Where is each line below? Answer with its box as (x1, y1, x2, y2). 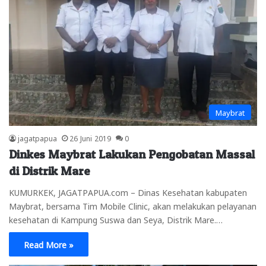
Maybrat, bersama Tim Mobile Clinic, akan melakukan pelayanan (9, 201, 256, 211)
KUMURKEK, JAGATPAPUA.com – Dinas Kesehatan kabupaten (9, 187, 247, 197)
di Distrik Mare (9, 164, 90, 179)
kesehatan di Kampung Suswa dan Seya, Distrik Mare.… (9, 214, 223, 224)
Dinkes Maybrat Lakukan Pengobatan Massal (9, 147, 255, 162)
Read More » (24, 239, 74, 249)
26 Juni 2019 (69, 134, 111, 142)
